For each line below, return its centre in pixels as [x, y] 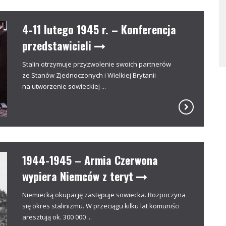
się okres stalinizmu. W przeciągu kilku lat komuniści [101, 206]
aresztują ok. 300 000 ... [57, 217]
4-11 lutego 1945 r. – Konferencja [99, 29]
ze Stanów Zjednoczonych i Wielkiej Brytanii [89, 75]
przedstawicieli [58, 45]
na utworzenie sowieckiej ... [64, 86]
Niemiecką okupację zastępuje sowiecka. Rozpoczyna [104, 194]
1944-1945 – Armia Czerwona [90, 160]
